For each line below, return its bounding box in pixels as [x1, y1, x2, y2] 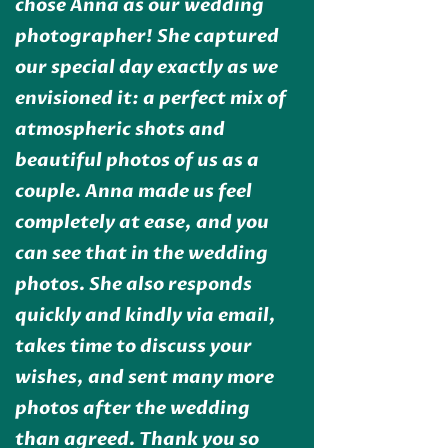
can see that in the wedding [14, 241, 268, 267]
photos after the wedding [14, 396, 250, 422]
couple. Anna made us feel [14, 179, 252, 205]
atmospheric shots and [14, 117, 225, 143]
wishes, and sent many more [14, 365, 274, 391]
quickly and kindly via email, [14, 303, 276, 329]
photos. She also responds [14, 272, 252, 298]
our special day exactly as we [14, 55, 278, 81]
